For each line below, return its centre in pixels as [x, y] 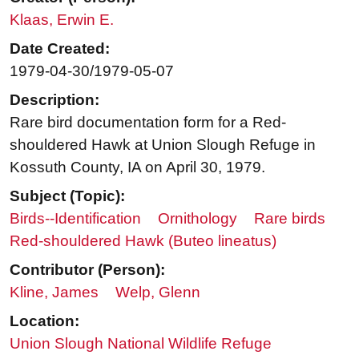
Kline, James [54, 292]
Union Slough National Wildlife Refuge [141, 344]
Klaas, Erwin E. [62, 20]
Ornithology [198, 219]
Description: [54, 100]
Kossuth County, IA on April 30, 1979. [137, 167]
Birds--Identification [75, 219]
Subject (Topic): [67, 196]
